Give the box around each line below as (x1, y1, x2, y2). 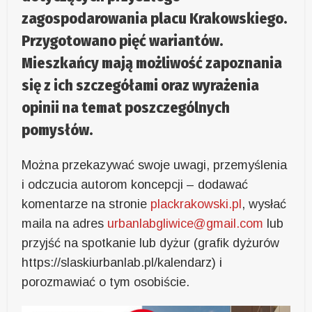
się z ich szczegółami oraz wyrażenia (22, 76, 260, 95)
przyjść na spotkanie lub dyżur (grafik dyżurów (22, 236, 280, 251)
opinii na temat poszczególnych (22, 98, 231, 118)
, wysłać (242, 197, 287, 212)
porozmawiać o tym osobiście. (22, 275, 190, 290)
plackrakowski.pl (150, 197, 242, 212)
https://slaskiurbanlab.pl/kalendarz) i (22, 256, 223, 270)
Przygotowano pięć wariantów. (22, 31, 224, 51)
